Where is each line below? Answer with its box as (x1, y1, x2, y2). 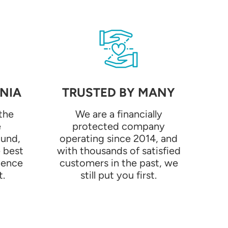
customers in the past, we (59, 157, 178, 169)
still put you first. (80, 169, 157, 182)
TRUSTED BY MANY (62, 85, 175, 100)
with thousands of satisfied (56, 145, 181, 157)
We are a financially (75, 108, 162, 121)
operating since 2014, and (60, 132, 178, 145)
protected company (72, 120, 165, 133)
